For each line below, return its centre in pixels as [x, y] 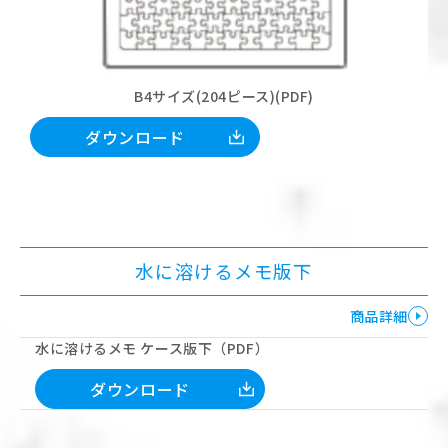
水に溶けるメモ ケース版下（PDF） [152, 347]
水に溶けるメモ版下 [224, 270]
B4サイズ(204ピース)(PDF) [224, 95]
